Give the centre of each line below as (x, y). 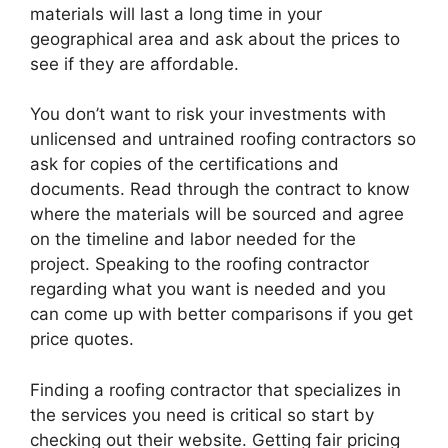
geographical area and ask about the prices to (215, 38)
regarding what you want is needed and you (208, 289)
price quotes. (82, 339)
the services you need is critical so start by (202, 414)
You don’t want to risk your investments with (208, 114)
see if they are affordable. (134, 63)
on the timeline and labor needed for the (193, 239)
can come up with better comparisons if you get (221, 314)
